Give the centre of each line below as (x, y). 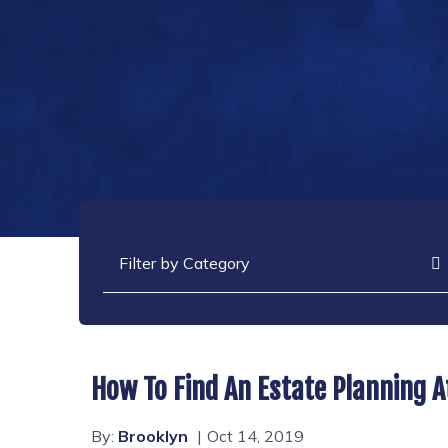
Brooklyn (153, 436)
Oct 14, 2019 (255, 436)
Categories (142, 244)
